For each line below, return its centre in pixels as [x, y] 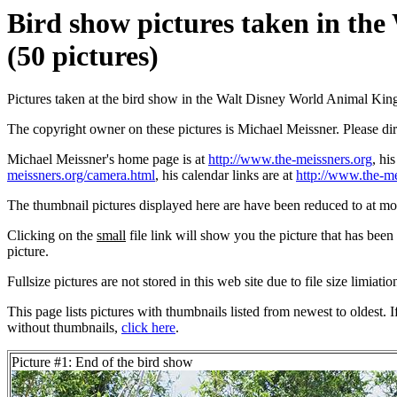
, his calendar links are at [226, 175]
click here [148, 328]
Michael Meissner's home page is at [108, 160]
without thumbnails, [64, 328]
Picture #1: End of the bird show [102, 362]
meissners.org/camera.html [81, 175]
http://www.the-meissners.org [290, 160]
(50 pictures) [83, 56]
